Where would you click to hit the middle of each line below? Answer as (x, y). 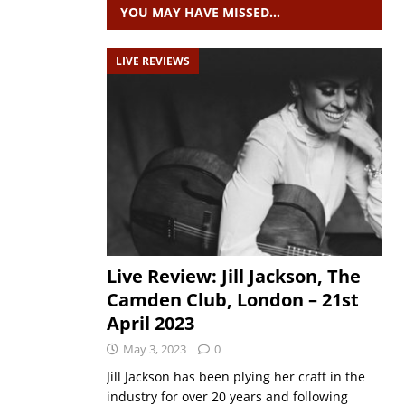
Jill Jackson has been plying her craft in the (235, 376)
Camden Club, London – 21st (232, 299)
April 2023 (150, 323)
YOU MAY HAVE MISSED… (200, 12)
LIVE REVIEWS (152, 61)
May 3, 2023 (154, 348)
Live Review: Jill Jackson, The (233, 276)
